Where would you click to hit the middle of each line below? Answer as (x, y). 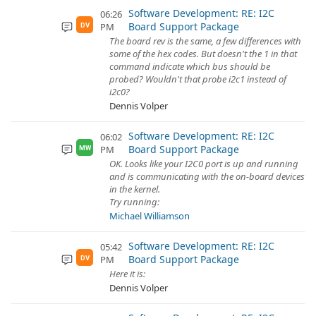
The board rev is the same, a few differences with (205, 41)
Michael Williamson (150, 216)
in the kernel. (135, 189)
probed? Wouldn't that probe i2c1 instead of (198, 79)
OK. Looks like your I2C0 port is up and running (204, 164)
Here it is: (127, 274)
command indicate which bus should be (190, 66)
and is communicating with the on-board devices (207, 176)
